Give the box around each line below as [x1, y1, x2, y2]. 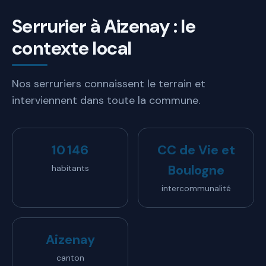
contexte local [12, 36, 132, 61]
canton [56, 252, 84, 263]
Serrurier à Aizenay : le [12, 14, 195, 39]
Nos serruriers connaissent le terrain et [12, 76, 205, 91]
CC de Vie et [157, 141, 235, 159]
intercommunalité [161, 183, 231, 194]
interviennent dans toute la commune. [12, 93, 200, 107]
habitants [51, 163, 89, 173]
